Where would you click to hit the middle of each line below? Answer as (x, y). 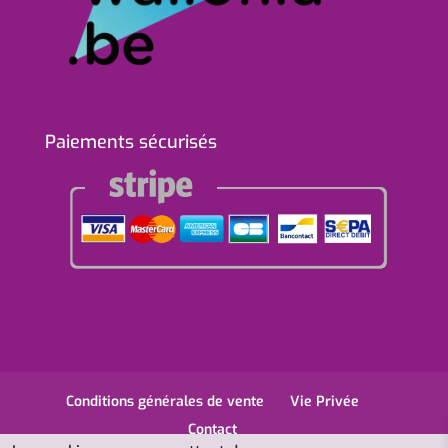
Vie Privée (325, 401)
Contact (213, 429)
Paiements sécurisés (130, 141)
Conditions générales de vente (165, 401)
